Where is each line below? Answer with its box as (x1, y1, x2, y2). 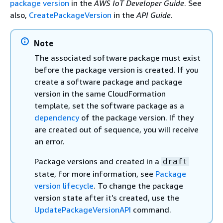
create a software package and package (34, 77, 182, 87)
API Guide (136, 10, 171, 20)
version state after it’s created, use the (34, 193, 179, 203)
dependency (34, 112, 79, 122)
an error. (34, 136, 65, 146)
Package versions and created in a (34, 156, 161, 166)
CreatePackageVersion (29, 10, 111, 20)
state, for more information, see (34, 169, 155, 179)
